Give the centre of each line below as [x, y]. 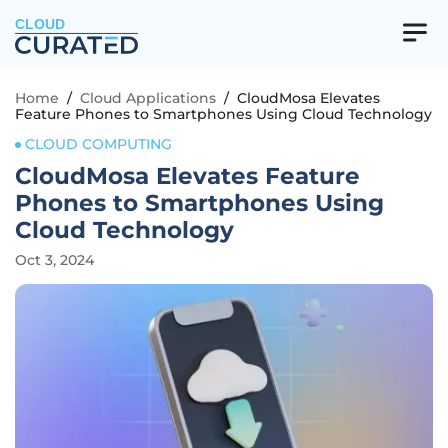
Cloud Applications [148, 98]
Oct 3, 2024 [54, 260]
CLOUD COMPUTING [98, 144]
